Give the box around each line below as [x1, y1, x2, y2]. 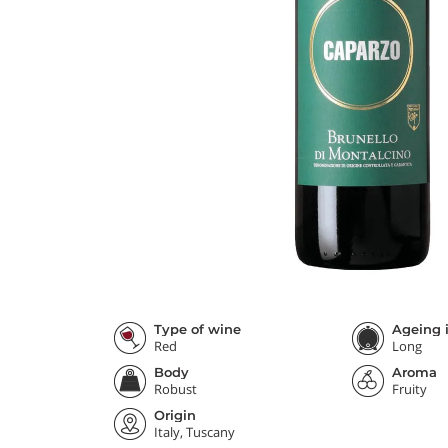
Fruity [391, 380, 427, 398]
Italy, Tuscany [154, 423, 235, 441]
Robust [154, 380, 197, 398]
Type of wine [154, 321, 241, 337]
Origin [154, 407, 196, 423]
